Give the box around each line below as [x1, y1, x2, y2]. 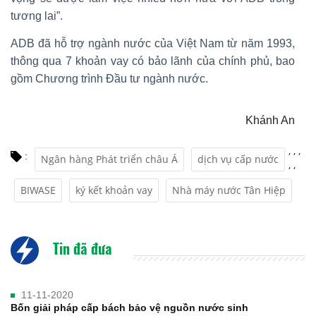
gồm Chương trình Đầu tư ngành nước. [11, 72, 208, 85]
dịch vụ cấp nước [197, 152, 279, 166]
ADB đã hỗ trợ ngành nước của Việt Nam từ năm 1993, [11, 37, 295, 49]
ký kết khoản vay [75, 183, 152, 197]
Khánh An [245, 114, 295, 126]
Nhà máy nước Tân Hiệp [172, 183, 286, 197]
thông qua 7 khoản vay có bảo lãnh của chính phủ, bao [11, 54, 295, 67]
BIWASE [20, 183, 56, 197]
